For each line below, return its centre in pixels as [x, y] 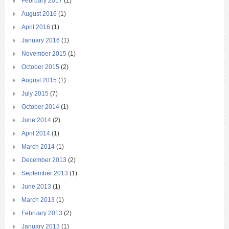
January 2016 [41, 40]
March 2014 [38, 146]
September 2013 [45, 173]
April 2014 [36, 133]
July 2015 [35, 93]
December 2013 [44, 160]
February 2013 [42, 213]
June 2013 [36, 186]
